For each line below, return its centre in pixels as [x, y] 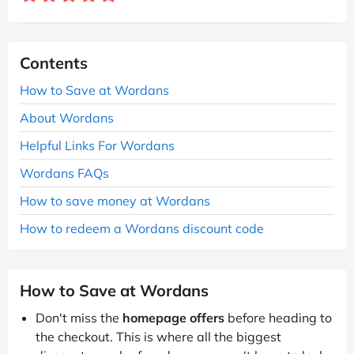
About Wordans [67, 117]
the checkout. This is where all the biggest [158, 336]
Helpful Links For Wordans [97, 145]
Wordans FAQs [64, 173]
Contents [54, 62]
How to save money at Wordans [115, 200]
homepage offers [173, 317]
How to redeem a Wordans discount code [142, 228]
